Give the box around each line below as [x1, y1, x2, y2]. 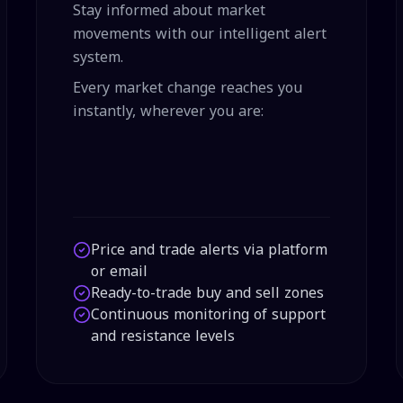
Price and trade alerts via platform [90, 236, 327, 264]
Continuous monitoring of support [90, 300, 326, 328]
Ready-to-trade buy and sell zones [90, 279, 324, 307]
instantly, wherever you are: [72, 97, 264, 125]
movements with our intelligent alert [72, 20, 327, 48]
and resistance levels [90, 322, 235, 350]
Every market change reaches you [72, 74, 302, 102]
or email [90, 257, 148, 285]
